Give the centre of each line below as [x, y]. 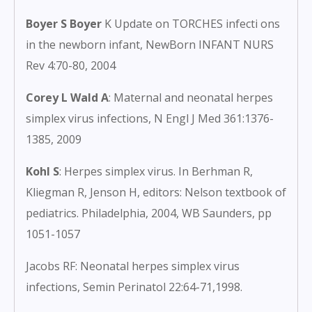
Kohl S [42, 172]
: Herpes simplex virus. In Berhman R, [156, 172]
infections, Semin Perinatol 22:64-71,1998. [134, 287]
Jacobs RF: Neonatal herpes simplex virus [133, 266]
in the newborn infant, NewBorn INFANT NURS [150, 45]
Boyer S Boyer [64, 24]
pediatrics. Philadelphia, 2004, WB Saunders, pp [149, 213]
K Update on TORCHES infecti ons [191, 24]
